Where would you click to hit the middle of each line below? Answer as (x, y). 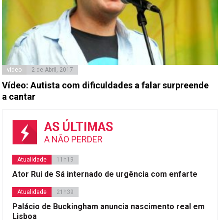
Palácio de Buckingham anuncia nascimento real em (109, 206)
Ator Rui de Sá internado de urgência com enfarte (105, 174)
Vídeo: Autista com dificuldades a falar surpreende (106, 85)
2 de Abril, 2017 (53, 69)
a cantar (19, 96)
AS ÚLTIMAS (79, 127)
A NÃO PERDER (74, 139)
